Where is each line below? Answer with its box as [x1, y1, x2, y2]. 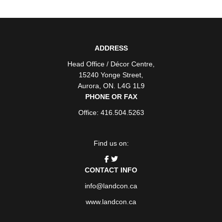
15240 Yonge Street [79, 70, 141, 79]
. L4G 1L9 [113, 81, 145, 90]
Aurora [77, 81, 99, 90]
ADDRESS [94, 44, 128, 52]
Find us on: [93, 139, 129, 147]
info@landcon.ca [85, 181, 137, 190]
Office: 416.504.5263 [78, 108, 144, 116]
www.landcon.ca [86, 197, 136, 206]
